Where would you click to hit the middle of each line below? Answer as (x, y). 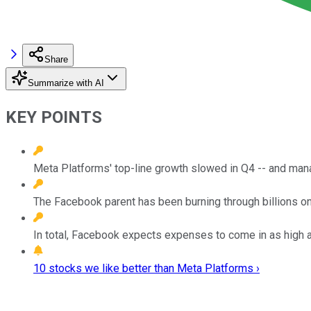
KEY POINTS (54, 117)
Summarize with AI (66, 83)
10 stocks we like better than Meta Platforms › (146, 268)
